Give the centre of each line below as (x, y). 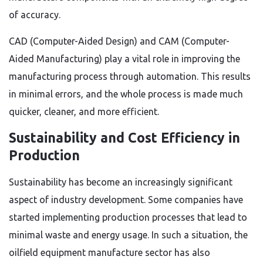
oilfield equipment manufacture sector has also (109, 252)
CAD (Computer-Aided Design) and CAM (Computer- (119, 41)
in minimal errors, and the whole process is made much (126, 94)
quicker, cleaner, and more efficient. (84, 112)
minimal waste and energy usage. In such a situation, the (128, 235)
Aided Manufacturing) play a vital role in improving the (124, 59)
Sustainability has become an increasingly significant (121, 182)
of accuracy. (35, 15)
